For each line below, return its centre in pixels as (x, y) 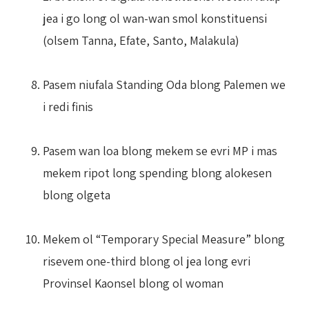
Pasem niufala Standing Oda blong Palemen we (164, 84)
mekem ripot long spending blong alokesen (157, 172)
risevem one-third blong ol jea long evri (147, 261)
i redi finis (68, 106)
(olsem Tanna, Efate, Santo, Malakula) (141, 40)
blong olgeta (77, 195)
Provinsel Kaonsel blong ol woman (133, 283)
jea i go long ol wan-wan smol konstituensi (155, 18)
